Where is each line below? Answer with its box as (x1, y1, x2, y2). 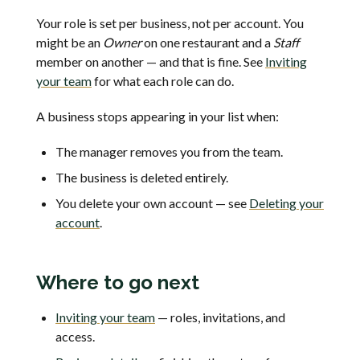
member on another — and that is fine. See (36, 54, 265, 70)
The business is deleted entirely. (55, 170, 228, 186)
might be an (36, 35, 103, 51)
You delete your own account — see (55, 195, 249, 211)
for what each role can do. (92, 73, 234, 89)
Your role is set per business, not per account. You (36, 15, 304, 31)
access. (55, 329, 95, 345)
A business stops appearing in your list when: (36, 108, 279, 125)
